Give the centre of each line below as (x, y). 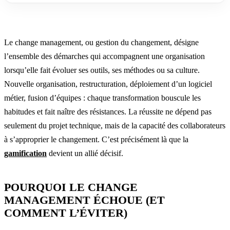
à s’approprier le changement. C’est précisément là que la (96, 139)
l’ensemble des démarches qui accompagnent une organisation (104, 56)
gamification (25, 153)
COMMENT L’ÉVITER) (66, 213)
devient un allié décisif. (85, 153)
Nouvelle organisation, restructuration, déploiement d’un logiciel (108, 84)
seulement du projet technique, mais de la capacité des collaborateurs (115, 125)
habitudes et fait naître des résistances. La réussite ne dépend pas (108, 111)
